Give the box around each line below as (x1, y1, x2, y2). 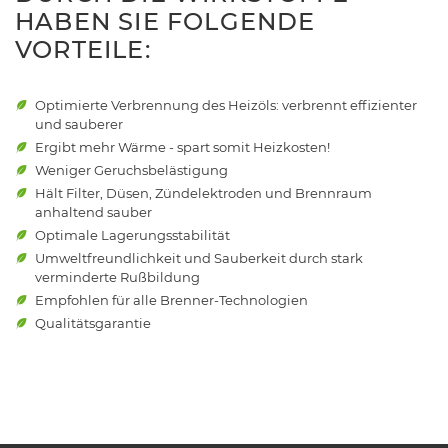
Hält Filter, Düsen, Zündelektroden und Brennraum (35, 184, 372, 201)
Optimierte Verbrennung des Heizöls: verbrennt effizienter (35, 96, 417, 113)
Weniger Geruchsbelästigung (35, 161, 228, 178)
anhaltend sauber (35, 203, 152, 220)
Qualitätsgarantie (35, 314, 151, 331)
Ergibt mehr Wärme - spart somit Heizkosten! (35, 138, 330, 155)
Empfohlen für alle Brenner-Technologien (35, 291, 308, 308)
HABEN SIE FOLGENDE (15, 6, 316, 36)
